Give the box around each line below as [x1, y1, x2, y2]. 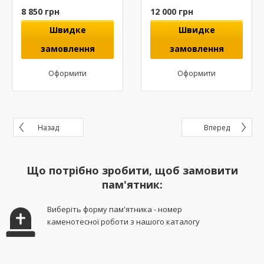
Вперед [204, 123, 230, 133]
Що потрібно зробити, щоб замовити [26, 163, 238, 178]
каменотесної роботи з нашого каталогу [47, 216, 200, 227]
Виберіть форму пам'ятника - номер [47, 204, 183, 215]
